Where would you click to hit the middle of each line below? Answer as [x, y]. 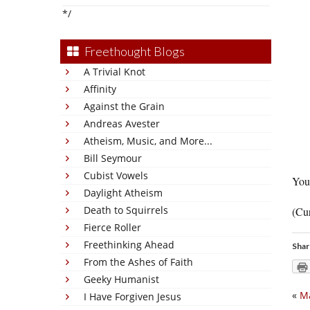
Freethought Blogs [135, 51]
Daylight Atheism [123, 193]
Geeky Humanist [121, 279]
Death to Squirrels [126, 210]
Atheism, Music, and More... [148, 141]
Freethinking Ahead [129, 245]
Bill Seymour [113, 158]
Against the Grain [124, 106]
